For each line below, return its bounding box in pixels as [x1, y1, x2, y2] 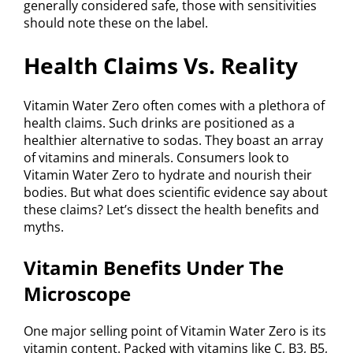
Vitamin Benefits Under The [24, 254, 284, 281]
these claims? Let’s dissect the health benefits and [24, 200, 319, 218]
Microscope [24, 280, 131, 307]
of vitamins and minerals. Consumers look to [24, 148, 289, 166]
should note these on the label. [24, 13, 208, 32]
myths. [24, 217, 64, 236]
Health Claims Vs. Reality [24, 50, 298, 80]
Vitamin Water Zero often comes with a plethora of [24, 96, 325, 114]
